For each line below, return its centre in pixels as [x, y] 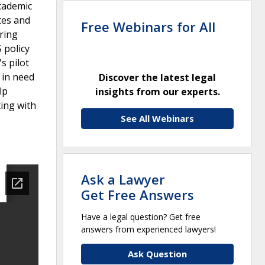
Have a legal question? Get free [141, 216]
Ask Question [157, 253]
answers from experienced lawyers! [148, 229]
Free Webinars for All [148, 26]
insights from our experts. [157, 91]
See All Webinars [157, 118]
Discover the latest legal [157, 77]
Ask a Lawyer [123, 179]
